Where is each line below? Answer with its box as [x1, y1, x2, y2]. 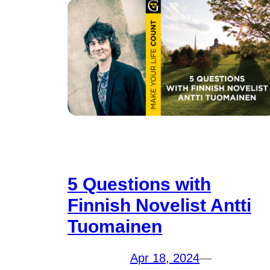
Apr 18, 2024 [130, 251, 199, 265]
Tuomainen [67, 216, 162, 237]
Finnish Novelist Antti [67, 195, 251, 216]
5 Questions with [67, 174, 211, 195]
